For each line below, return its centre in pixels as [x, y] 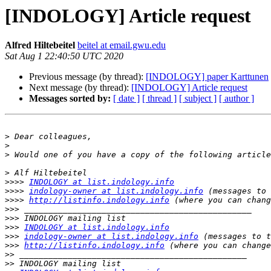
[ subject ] [198, 99]
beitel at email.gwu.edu [122, 45]
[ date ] [126, 99]
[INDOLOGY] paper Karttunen [207, 77]
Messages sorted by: [70, 99]
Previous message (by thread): [87, 77]
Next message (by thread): [80, 88]
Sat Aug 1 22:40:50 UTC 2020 [64, 56]
